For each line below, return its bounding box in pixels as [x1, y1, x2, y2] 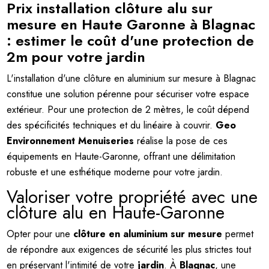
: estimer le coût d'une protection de [7, 29, 255, 51]
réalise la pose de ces [134, 133, 228, 148]
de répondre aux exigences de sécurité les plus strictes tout [7, 242, 252, 256]
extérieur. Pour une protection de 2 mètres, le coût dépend [7, 102, 250, 116]
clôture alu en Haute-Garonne [7, 199, 225, 225]
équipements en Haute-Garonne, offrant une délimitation [7, 149, 236, 163]
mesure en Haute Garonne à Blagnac [7, 13, 256, 35]
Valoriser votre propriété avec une [7, 184, 258, 210]
